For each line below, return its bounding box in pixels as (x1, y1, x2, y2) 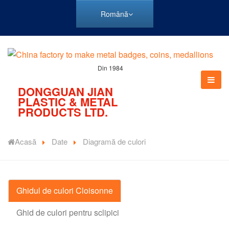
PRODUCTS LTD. (18, 104, 108, 121)
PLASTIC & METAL (18, 94, 118, 110)
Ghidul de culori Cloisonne (16, 185, 113, 197)
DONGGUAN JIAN (18, 83, 113, 100)
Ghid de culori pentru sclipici (16, 207, 119, 219)
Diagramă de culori (83, 136, 146, 147)
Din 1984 (98, 63, 123, 73)
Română (100, 9, 128, 19)
